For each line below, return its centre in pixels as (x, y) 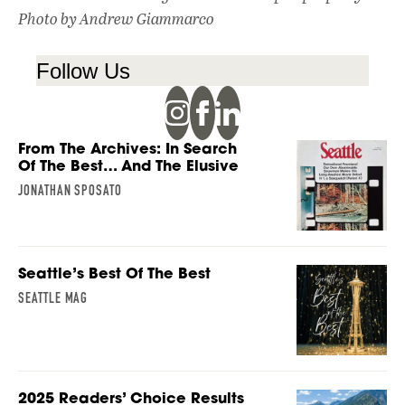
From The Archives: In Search (127, 148)
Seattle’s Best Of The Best (114, 273)
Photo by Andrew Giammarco (116, 18)
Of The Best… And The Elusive (128, 165)
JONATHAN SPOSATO (71, 190)
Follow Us (83, 71)
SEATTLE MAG (53, 297)
